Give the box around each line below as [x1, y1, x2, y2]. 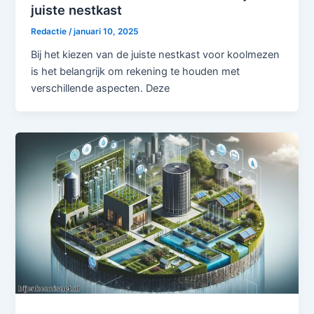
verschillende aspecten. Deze [31, 81, 170, 95]
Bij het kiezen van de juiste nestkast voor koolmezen [31, 48, 280, 61]
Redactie [31, 26, 69, 36]
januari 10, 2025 [74, 26, 139, 36]
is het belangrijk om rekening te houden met [31, 64, 240, 78]
